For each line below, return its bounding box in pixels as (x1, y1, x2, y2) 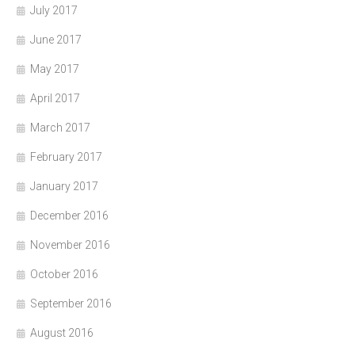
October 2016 (30, 268, 98, 281)
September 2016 (30, 297, 112, 311)
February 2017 (30, 151, 102, 164)
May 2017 (30, 63, 79, 76)
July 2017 (30, 4, 78, 17)
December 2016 (30, 209, 109, 223)
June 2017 (30, 33, 82, 47)
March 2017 (30, 121, 90, 135)
